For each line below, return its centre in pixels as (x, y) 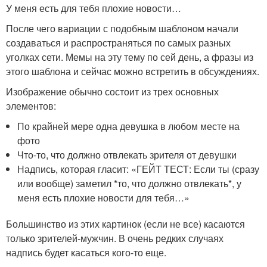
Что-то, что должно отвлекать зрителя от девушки (127, 154)
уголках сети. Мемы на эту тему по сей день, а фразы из (130, 57)
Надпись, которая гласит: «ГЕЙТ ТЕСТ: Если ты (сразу (139, 169)
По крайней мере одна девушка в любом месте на (129, 126)
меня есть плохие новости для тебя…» (104, 197)
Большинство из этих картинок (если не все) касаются (125, 223)
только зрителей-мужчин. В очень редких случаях (115, 238)
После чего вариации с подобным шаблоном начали (122, 28)
